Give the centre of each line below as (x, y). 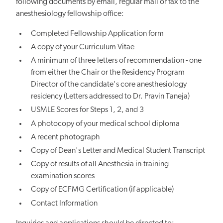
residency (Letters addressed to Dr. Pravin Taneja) (111, 97)
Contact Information (64, 203)
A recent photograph (66, 137)
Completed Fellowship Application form (98, 34)
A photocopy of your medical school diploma (106, 124)
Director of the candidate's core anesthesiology (109, 85)
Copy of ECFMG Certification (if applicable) (103, 190)
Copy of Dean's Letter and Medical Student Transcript (118, 151)
